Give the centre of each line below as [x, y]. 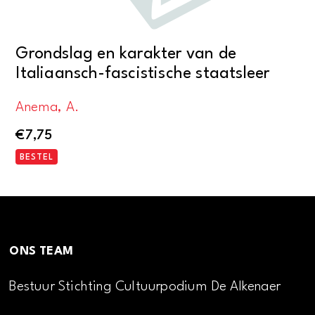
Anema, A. [47, 108]
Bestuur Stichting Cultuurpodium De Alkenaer [145, 287]
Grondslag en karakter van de [126, 54]
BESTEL [37, 157]
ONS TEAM [41, 251]
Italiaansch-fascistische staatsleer [143, 73]
